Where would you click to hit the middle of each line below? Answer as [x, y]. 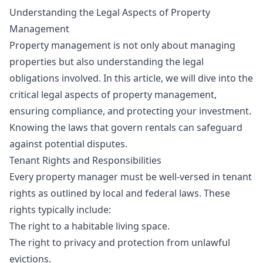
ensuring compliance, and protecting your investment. [130, 111]
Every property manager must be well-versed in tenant [131, 177]
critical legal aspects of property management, [113, 95]
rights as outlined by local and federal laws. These [120, 193]
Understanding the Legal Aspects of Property [110, 12]
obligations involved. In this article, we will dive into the [131, 78]
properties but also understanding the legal [107, 62]
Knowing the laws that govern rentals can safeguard [126, 127]
